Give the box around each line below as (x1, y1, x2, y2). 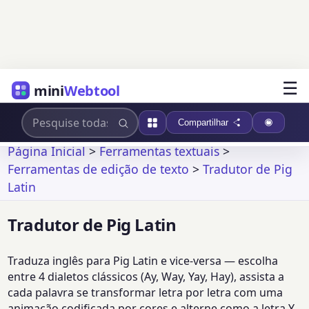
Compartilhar (178, 117, 229, 128)
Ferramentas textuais (99, 143, 220, 159)
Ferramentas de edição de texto (8, 161, 190, 177)
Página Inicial (8, 143, 86, 159)
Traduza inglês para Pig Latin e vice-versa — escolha (8, 253, 279, 269)
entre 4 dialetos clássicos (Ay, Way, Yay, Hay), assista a (8, 269, 285, 285)
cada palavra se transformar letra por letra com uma (8, 285, 283, 301)
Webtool (63, 81, 120, 100)
